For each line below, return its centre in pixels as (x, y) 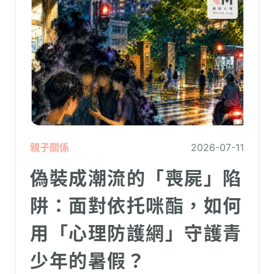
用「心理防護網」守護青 (136, 233)
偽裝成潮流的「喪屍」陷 (136, 178)
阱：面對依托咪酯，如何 (136, 206)
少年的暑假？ (88, 261)
